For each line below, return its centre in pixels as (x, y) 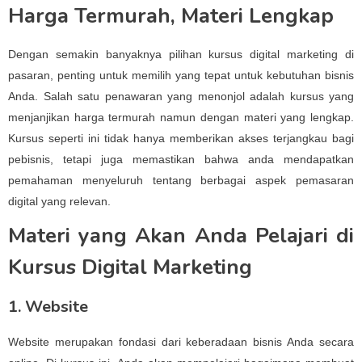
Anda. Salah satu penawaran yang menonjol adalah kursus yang (181, 96)
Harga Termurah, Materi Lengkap (171, 16)
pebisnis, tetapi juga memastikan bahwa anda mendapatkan (181, 159)
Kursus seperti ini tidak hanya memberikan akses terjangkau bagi (181, 138)
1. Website (48, 307)
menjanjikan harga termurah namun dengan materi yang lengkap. (181, 117)
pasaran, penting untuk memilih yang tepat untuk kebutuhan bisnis (181, 75)
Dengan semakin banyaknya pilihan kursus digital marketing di (181, 54)
